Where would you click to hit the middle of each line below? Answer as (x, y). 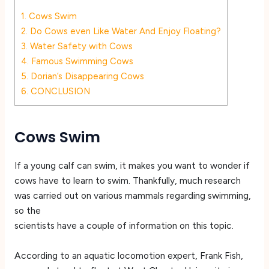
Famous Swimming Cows (81, 61)
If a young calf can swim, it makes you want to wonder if (132, 165)
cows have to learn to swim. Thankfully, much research (127, 180)
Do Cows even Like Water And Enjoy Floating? (124, 31)
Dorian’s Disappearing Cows (86, 76)
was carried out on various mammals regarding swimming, (132, 195)
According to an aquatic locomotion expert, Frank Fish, (128, 255)
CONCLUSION (59, 91)
